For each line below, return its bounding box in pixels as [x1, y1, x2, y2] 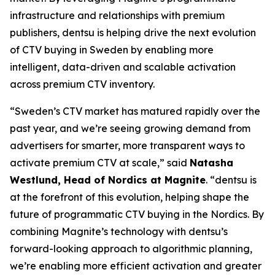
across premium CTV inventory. [10, 78, 155, 90]
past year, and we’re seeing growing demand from [10, 122, 250, 134]
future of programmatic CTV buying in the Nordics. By [10, 208, 264, 220]
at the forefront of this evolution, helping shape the [10, 191, 249, 203]
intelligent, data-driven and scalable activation [10, 61, 236, 73]
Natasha [190, 157, 233, 169]
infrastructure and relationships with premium [10, 9, 225, 21]
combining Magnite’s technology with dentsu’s [10, 225, 228, 238]
